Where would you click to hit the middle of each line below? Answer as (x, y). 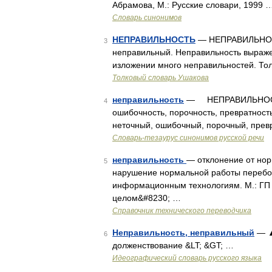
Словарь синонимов (147, 18)
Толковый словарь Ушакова (161, 78)
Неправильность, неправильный (183, 233)
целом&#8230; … (147, 198)
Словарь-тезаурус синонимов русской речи (188, 138)
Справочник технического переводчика (182, 211)
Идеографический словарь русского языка (187, 258)
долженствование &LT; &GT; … (173, 245)
